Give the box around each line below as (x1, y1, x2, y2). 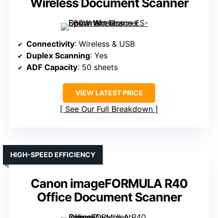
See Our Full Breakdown (65, 104, 153, 114)
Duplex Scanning (26, 51, 90, 61)
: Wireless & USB (74, 39, 135, 49)
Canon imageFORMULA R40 (31, 176, 187, 191)
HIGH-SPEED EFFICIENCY (10, 150, 95, 159)
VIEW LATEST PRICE (75, 89, 143, 97)
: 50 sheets (77, 62, 118, 73)
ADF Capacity (26, 62, 77, 73)
